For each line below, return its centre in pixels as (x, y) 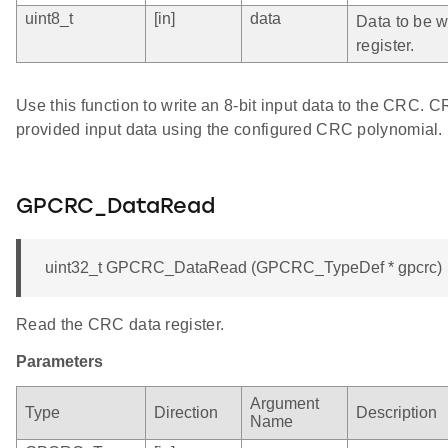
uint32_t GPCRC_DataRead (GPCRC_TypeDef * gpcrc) (243, 267)
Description (396, 412)
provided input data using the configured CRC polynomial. (229, 129)
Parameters (59, 361)
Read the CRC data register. (120, 324)
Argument (284, 403)
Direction (186, 412)
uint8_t (49, 18)
